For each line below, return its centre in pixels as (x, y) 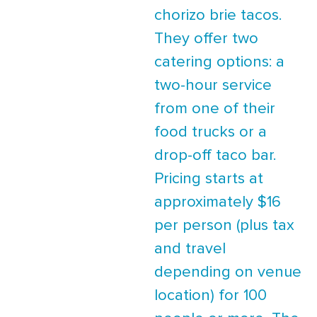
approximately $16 (218, 202)
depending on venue (228, 272)
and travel (190, 249)
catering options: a (219, 62)
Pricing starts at (209, 179)
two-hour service (213, 85)
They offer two (206, 39)
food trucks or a (211, 132)
